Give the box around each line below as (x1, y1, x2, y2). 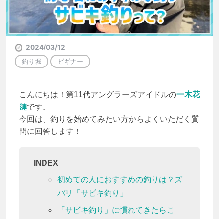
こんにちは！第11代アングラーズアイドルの (19, 90, 176, 99)
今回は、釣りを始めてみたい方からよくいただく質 (19, 115, 199, 124)
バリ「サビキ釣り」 (57, 189, 128, 197)
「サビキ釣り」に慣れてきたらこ (57, 206, 175, 215)
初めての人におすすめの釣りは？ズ (57, 175, 182, 184)
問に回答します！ (19, 127, 82, 136)
